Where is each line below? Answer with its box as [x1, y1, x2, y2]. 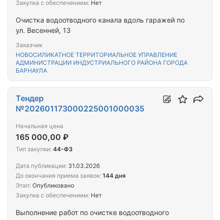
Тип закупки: [16, 145, 52, 153]
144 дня [103, 172, 126, 180]
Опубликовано [31, 182, 74, 190]
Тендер [16, 93, 44, 104]
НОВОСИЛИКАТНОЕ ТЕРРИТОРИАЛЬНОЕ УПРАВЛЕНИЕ [16, 51, 177, 59]
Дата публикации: [16, 162, 67, 170]
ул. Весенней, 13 [16, 26, 71, 35]
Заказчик [16, 41, 42, 49]
